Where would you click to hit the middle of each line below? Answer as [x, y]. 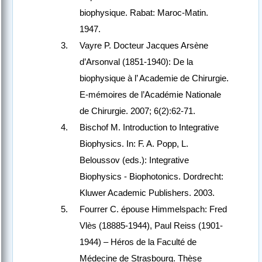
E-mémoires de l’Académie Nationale [150, 95]
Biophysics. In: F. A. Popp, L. [134, 144]
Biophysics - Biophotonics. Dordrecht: [151, 177]
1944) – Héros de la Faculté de [138, 242]
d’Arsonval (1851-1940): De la [136, 62]
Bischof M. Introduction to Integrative [149, 127]
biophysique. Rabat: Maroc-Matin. [144, 13]
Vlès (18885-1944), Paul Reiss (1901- [151, 226]
